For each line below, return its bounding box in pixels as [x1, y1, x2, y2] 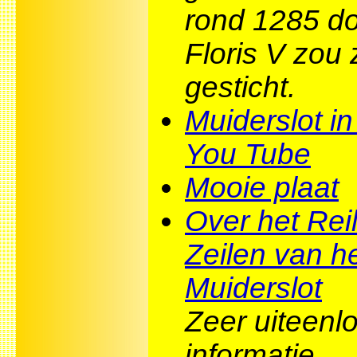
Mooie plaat [185, 171, 339, 204]
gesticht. [185, 70, 296, 104]
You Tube [185, 137, 311, 171]
